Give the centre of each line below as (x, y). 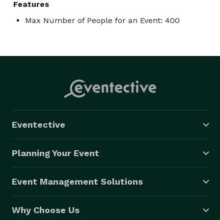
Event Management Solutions (77, 181)
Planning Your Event (55, 153)
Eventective (39, 124)
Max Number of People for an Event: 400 (102, 20)
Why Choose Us (46, 210)
